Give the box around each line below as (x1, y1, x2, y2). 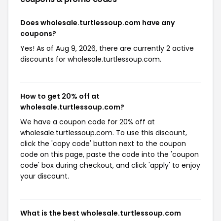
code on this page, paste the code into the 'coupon (20, 149, 199, 159)
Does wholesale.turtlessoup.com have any (20, 18, 175, 28)
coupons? (20, 29, 56, 38)
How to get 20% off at (20, 91, 100, 101)
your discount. (20, 171, 69, 181)
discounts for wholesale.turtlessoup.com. (20, 54, 161, 64)
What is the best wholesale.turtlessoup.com (20, 208, 181, 218)
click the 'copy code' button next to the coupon (20, 139, 186, 148)
